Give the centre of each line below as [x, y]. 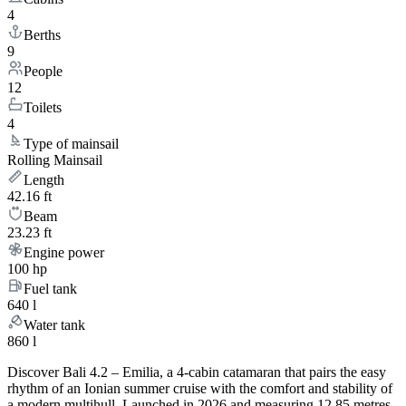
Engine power [64, 253]
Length [44, 180]
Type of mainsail [71, 144]
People [43, 72]
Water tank [54, 325]
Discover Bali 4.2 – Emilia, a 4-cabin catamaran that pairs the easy [197, 372]
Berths [42, 35]
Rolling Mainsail [55, 160]
